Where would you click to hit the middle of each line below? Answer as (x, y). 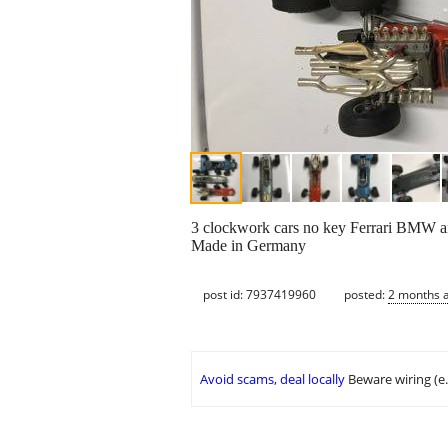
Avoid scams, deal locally (272, 379)
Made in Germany (248, 246)
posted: (366, 294)
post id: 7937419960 (259, 294)
